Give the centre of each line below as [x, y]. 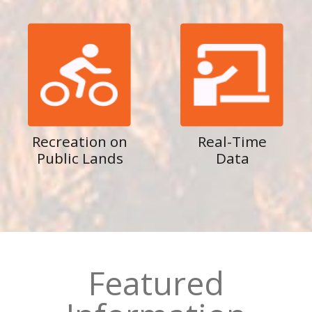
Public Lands [80, 158]
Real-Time [232, 141]
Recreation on [80, 141]
